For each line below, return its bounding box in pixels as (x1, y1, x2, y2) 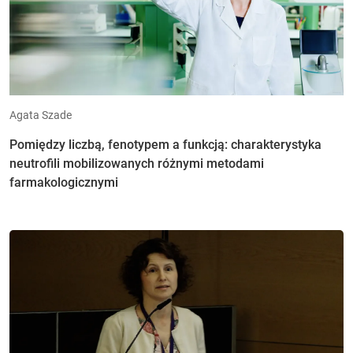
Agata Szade (9, 108, 72, 121)
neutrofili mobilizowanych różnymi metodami (9, 155, 264, 171)
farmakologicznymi (9, 174, 118, 190)
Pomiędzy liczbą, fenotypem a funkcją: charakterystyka (9, 136, 321, 152)
